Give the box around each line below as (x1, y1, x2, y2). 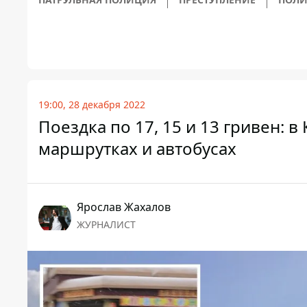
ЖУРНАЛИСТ (77, 218, 136, 232)
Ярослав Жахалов (77, 199, 171, 215)
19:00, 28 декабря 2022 (38, 98, 145, 112)
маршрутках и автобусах (38, 137, 236, 160)
